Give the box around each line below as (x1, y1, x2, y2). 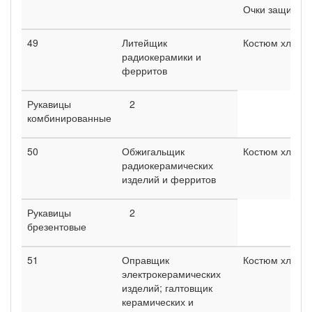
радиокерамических (122, 157, 213, 172)
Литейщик (122, 35, 167, 49)
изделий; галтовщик (122, 280, 212, 295)
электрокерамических (122, 266, 221, 281)
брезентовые (27, 219, 86, 233)
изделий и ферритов (122, 171, 216, 186)
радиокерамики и (122, 49, 201, 63)
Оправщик (122, 252, 169, 267)
